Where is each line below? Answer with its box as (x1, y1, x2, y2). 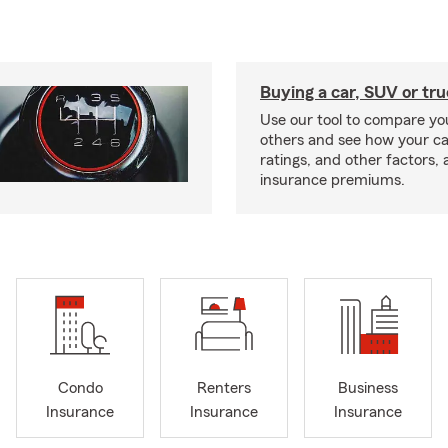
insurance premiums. (260, 172, 405, 188)
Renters (197, 380, 251, 397)
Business (338, 380, 398, 397)
